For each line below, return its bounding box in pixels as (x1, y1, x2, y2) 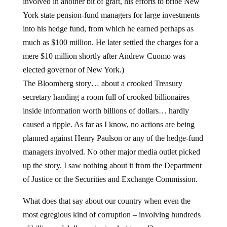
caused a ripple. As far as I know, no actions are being (22, 120, 195, 129)
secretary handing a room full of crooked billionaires (22, 93, 190, 101)
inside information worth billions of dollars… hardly (22, 106, 189, 115)
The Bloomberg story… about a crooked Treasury (22, 79, 182, 88)
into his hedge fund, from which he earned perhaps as (22, 24, 194, 33)
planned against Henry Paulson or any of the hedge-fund (22, 134, 203, 142)
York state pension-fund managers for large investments (22, 11, 200, 19)
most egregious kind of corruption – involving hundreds (22, 210, 201, 219)
